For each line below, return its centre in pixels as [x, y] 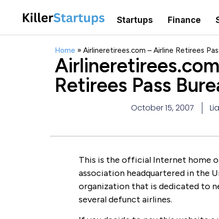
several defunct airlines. [125, 200]
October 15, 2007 [163, 108]
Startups [135, 20]
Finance [184, 20]
